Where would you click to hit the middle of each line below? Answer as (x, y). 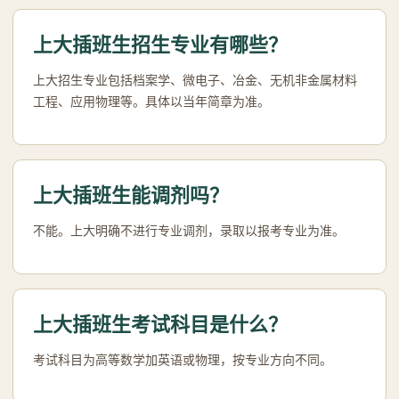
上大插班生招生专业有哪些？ (160, 45)
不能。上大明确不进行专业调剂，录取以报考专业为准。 (189, 231)
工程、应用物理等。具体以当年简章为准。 (151, 102)
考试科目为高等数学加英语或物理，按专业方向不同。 (183, 360)
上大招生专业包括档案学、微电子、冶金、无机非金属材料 (195, 80)
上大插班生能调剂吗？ (131, 195)
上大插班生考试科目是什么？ (160, 325)
